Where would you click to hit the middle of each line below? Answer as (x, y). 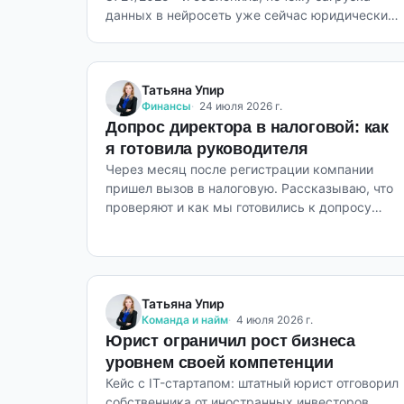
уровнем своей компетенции (220, 363)
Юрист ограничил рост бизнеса (230, 341)
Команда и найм (185, 320)
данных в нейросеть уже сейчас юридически (247, 15)
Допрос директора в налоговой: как (248, 127)
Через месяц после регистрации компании (239, 169)
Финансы (166, 106)
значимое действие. (168, 34)
